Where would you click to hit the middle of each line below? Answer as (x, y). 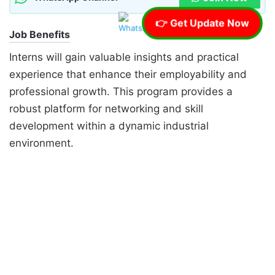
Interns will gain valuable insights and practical (124, 57)
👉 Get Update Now (202, 24)
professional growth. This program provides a (121, 92)
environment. (41, 143)
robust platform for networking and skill (106, 109)
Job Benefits (40, 35)
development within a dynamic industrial (109, 126)
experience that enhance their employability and (128, 75)
